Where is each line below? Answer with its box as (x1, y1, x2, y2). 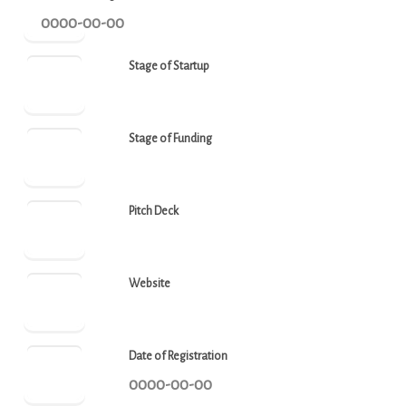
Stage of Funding (129, 131, 212, 145)
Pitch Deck (129, 204, 179, 217)
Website (129, 276, 170, 290)
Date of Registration (129, 349, 227, 362)
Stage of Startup (129, 59, 209, 72)
